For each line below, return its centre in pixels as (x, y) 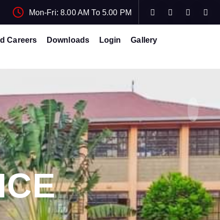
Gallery (144, 40)
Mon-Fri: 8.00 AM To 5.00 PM (80, 12)
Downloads (68, 40)
